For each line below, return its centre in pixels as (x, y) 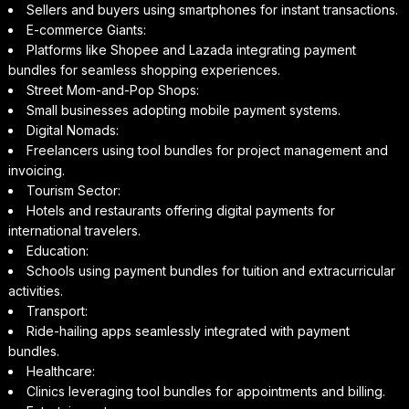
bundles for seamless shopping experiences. (144, 69)
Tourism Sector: (73, 190)
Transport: (57, 310)
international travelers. (74, 230)
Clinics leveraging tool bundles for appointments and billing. (205, 391)
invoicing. (36, 170)
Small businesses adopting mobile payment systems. (183, 110)
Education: (57, 250)
